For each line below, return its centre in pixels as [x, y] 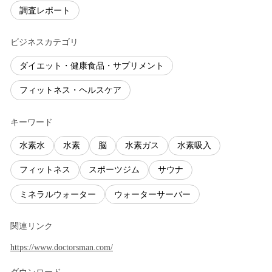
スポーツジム [114, 170]
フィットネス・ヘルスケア [70, 90]
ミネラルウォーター [58, 194]
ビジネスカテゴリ [44, 42]
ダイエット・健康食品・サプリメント [92, 66]
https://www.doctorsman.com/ [62, 248]
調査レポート [45, 10]
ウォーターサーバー [152, 194]
